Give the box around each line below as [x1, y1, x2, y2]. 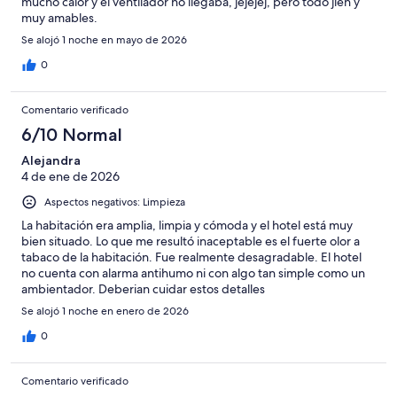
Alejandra [21, 152, 81, 168]
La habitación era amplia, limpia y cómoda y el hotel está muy [21, 216, 353, 233]
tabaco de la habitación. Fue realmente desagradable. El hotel [21, 248, 362, 265]
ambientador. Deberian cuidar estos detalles [21, 280, 265, 297]
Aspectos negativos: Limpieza [44, 194, 185, 209]
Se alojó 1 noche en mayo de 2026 [21, 32, 187, 47]
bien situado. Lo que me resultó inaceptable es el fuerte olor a [21, 232, 360, 249]
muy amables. [21, 9, 97, 26]
